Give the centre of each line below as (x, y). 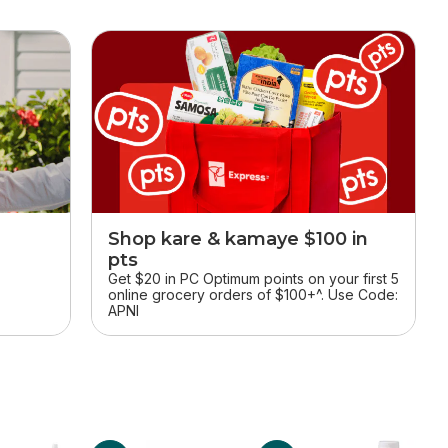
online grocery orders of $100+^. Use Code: (252, 295)
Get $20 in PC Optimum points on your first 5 (253, 279)
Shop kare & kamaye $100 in (237, 239)
